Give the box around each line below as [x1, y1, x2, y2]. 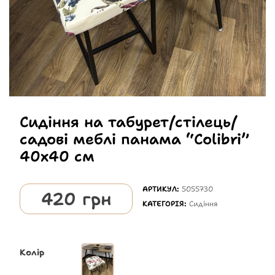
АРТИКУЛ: [142, 184, 182, 194]
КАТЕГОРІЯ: [142, 198, 190, 209]
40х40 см [19, 146, 95, 166]
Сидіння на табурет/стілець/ [19, 112, 237, 132]
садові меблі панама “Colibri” [19, 129, 249, 149]
